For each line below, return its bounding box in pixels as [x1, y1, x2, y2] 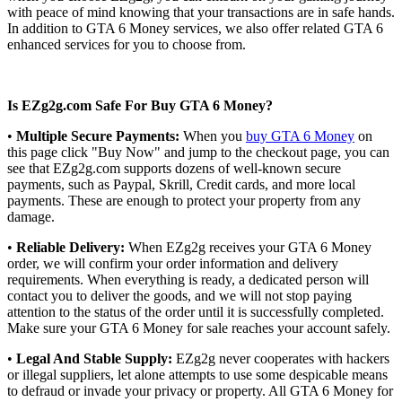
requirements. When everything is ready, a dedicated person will [7, 271, 369, 287]
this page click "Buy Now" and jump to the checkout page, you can [7, 144, 389, 160]
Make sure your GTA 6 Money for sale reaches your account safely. [7, 319, 390, 336]
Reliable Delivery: [16, 239, 125, 255]
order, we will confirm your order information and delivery [7, 255, 338, 271]
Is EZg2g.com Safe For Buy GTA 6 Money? [7, 97, 273, 113]
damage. [7, 208, 55, 224]
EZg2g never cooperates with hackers [172, 350, 389, 366]
